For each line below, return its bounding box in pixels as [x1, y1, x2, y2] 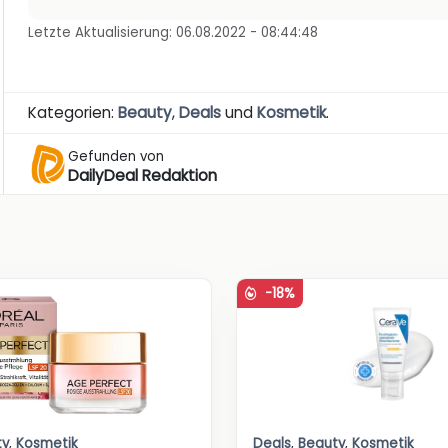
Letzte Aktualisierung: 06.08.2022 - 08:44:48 [28, 23, 319, 43]
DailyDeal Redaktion [68, 164, 218, 186]
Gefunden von [68, 146, 165, 166]
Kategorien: [28, 102, 119, 124]
